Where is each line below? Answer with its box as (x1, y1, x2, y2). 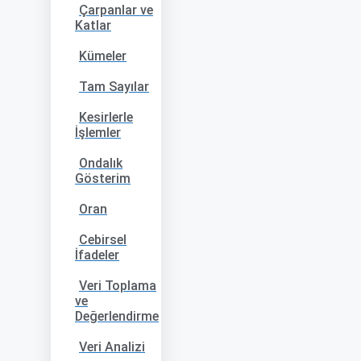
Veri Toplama (79, 278, 156, 293)
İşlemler (75, 125, 121, 140)
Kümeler (79, 48, 127, 64)
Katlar (75, 18, 111, 33)
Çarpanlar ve (79, 2, 153, 18)
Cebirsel (79, 232, 127, 247)
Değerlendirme (75, 309, 159, 324)
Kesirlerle (79, 110, 133, 125)
